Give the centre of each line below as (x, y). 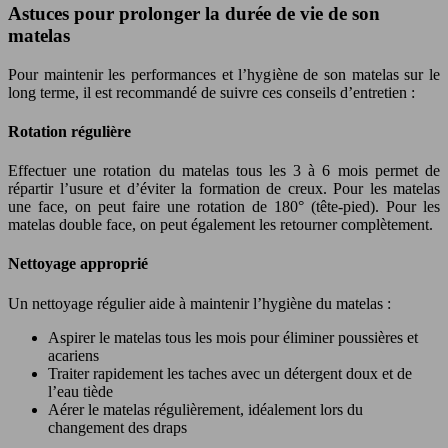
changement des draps (117, 427)
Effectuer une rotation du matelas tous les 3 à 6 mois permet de (224, 171)
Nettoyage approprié (78, 264)
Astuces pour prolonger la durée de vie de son (194, 13)
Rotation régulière (69, 131)
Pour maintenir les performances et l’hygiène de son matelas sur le (224, 74)
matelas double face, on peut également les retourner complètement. (220, 225)
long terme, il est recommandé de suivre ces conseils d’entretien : (211, 92)
